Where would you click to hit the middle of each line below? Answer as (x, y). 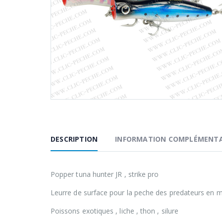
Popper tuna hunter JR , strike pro (105, 174)
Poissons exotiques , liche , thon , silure (114, 211)
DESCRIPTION (74, 139)
